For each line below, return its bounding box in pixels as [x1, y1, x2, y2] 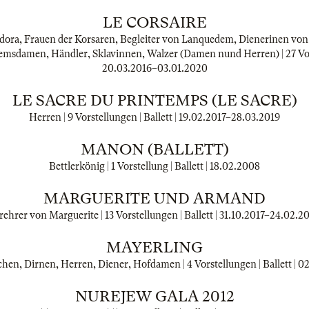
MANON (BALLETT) [80, 141, 229, 158]
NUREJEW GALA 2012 [74, 288, 235, 305]
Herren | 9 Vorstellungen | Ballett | [29, 112, 179, 123]
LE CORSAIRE [102, 14, 207, 31]
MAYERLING [106, 239, 203, 256]
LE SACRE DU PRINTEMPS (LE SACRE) [12, 92, 297, 109]
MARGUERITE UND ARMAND [43, 190, 266, 207]
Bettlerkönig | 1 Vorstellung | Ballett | [49, 161, 210, 172]
